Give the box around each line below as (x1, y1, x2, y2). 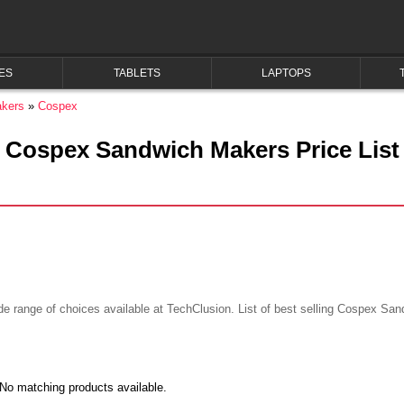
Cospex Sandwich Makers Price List (5, 137, 399, 162)
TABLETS (114, 67, 161, 79)
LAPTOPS (261, 67, 311, 79)
